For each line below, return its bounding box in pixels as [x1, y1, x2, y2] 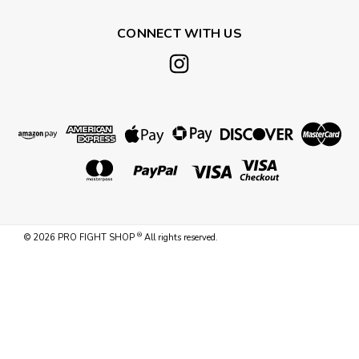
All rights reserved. [142, 231, 218, 244]
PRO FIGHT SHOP [55, 231, 137, 244]
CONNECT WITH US [117, 24, 242, 42]
